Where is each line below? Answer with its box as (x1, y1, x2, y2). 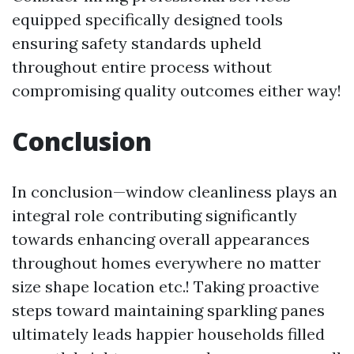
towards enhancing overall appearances (12, 229, 310, 249)
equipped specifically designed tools (12, 9, 283, 29)
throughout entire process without (12, 57, 272, 77)
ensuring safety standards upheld (12, 33, 262, 53)
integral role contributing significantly (12, 205, 297, 225)
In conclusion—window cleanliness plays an (12, 182, 337, 201)
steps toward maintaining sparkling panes (12, 300, 325, 320)
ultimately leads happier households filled (12, 324, 325, 344)
